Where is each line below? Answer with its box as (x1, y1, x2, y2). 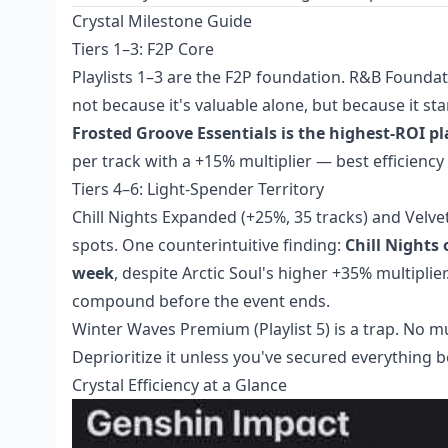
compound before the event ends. (72, 290, 330, 312)
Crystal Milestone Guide (72, 10, 252, 32)
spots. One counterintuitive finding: (72, 234, 345, 256)
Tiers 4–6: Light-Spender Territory (72, 178, 324, 200)
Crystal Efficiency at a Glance (72, 374, 287, 396)
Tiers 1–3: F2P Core (72, 38, 214, 60)
